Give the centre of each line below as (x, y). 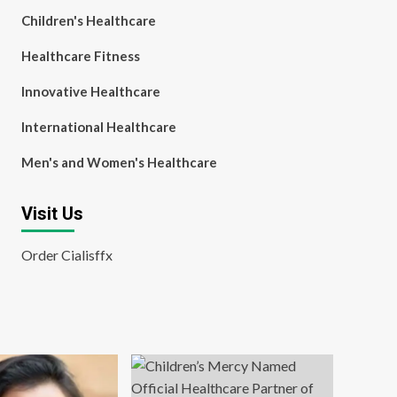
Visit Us (52, 214)
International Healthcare (98, 127)
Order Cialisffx (66, 255)
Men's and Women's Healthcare (119, 162)
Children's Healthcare (88, 20)
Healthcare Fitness (80, 56)
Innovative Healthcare (90, 91)
